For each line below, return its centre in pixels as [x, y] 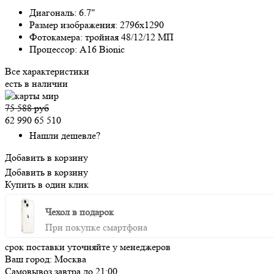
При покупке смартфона [96, 227]
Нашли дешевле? [65, 135]
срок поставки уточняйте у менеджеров [88, 246]
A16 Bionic [102, 49]
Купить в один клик [47, 184]
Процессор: [54, 49]
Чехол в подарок [80, 212]
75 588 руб [27, 108]
